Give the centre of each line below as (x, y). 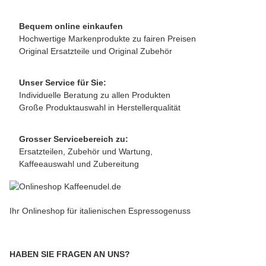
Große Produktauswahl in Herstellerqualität (100, 107)
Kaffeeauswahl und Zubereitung (79, 164)
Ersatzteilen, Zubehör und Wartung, (86, 151)
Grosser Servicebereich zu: (74, 139)
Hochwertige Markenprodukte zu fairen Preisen (107, 39)
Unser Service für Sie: (63, 83)
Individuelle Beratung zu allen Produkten (95, 95)
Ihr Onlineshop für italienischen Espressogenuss (100, 210)
